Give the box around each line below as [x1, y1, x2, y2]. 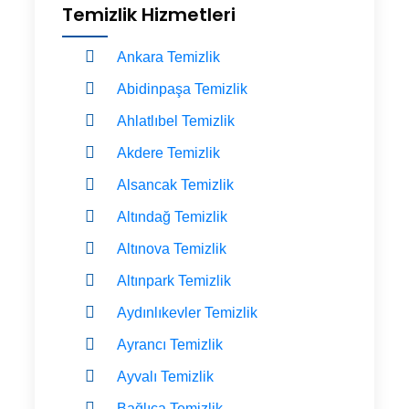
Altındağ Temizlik [117, 208, 227, 225]
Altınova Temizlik [117, 240, 226, 257]
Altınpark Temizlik [117, 272, 231, 288]
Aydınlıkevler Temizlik [117, 304, 257, 320]
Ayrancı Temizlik [117, 336, 223, 352]
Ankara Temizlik [117, 48, 220, 65]
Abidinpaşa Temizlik [117, 80, 247, 97]
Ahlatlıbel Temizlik [117, 112, 235, 129]
